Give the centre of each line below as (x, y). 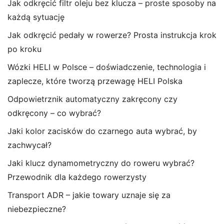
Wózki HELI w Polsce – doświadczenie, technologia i (107, 67)
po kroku (24, 49)
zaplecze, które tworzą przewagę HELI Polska (95, 81)
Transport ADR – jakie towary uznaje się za (89, 195)
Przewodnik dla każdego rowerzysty (77, 177)
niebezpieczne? (37, 209)
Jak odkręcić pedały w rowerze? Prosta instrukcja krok (112, 35)
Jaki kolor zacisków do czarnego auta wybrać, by (102, 131)
